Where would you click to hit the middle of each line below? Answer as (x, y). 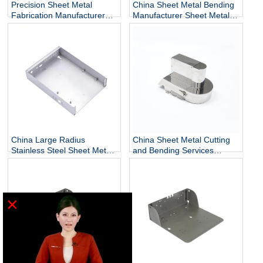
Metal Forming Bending (55, 26)
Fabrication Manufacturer (58, 15)
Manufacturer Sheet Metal (181, 15)
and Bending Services (173, 150)
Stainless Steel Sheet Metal (62, 150)
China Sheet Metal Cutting (182, 139)
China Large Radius (48, 139)
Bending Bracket (163, 26)
